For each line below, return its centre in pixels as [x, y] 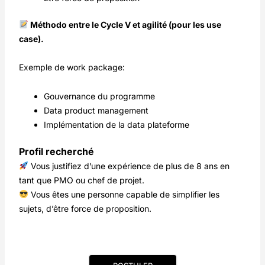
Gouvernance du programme [100, 96]
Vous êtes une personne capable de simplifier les [124, 194]
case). [32, 38]
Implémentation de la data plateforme [117, 124]
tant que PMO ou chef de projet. [82, 180]
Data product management [96, 110]
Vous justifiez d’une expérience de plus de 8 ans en [129, 166]
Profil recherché [57, 151]
